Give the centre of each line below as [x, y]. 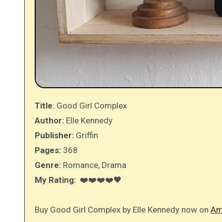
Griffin [86, 136]
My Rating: [56, 180]
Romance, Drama [94, 165]
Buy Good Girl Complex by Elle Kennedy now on [123, 210]
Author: [49, 121]
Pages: [48, 150]
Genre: [48, 165]
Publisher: [54, 136]
